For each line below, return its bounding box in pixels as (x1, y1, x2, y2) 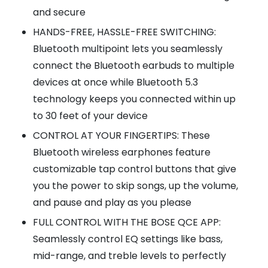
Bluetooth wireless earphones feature (33, 145, 211, 160)
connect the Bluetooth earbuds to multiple (33, 59, 234, 73)
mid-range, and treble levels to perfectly (33, 249, 226, 263)
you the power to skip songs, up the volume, (33, 179, 238, 193)
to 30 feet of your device (33, 109, 148, 123)
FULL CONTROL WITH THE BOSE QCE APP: (33, 215, 221, 230)
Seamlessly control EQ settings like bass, (33, 232, 223, 246)
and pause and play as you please (33, 196, 191, 210)
